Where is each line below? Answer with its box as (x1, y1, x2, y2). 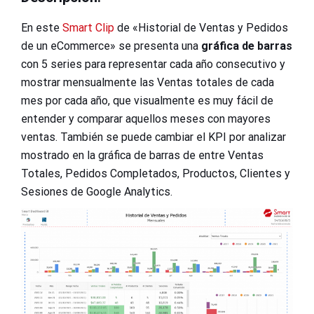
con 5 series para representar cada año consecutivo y (21, 57, 285, 71)
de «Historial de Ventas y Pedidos (114, 20, 288, 34)
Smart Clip (62, 20, 114, 34)
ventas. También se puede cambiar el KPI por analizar (21, 130, 286, 144)
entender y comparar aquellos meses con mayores (21, 111, 271, 125)
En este (21, 20, 62, 34)
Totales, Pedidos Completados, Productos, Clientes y (21, 166, 290, 180)
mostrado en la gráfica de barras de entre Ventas (21, 148, 264, 162)
